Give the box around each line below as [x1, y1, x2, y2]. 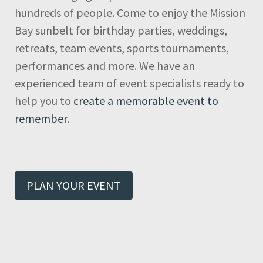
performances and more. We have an [15, 58, 195, 73]
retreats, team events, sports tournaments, [15, 41, 229, 56]
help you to [15, 93, 73, 109]
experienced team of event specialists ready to [15, 76, 244, 91]
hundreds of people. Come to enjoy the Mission [15, 5, 245, 21]
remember [15, 111, 67, 126]
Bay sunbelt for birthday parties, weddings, [15, 23, 227, 38]
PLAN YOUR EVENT [26, 178, 121, 193]
